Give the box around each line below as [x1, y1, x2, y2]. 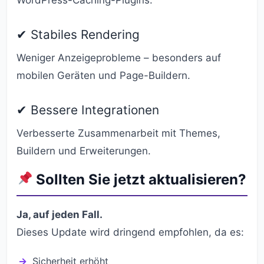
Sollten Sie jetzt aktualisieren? [32, 171, 247, 188]
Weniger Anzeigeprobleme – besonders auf [16, 52, 221, 64]
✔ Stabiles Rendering [16, 27, 140, 42]
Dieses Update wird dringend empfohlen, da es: [16, 226, 244, 238]
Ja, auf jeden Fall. [16, 209, 103, 220]
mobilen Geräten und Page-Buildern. [16, 70, 190, 81]
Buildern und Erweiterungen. [16, 145, 151, 157]
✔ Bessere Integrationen [16, 103, 159, 117]
